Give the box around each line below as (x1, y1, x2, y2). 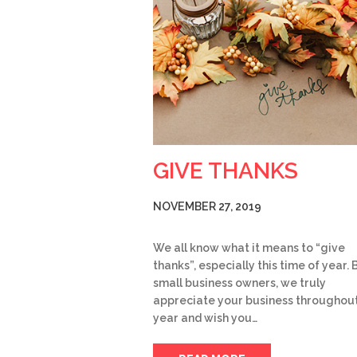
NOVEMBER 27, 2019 (153, 199, 261, 213)
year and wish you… (153, 311, 257, 324)
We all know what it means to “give (153, 241, 345, 254)
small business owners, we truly (153, 276, 326, 289)
